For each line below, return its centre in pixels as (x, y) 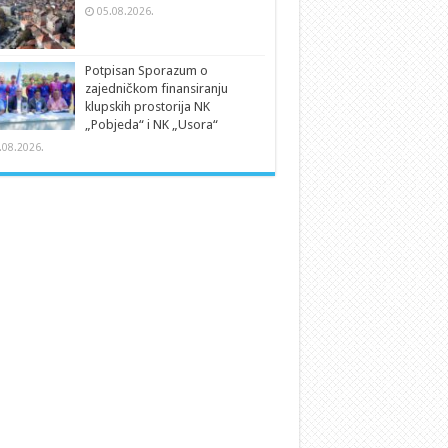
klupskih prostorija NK (147, 106)
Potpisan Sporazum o (146, 70)
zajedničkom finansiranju (156, 88)
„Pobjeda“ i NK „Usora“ (151, 124)
